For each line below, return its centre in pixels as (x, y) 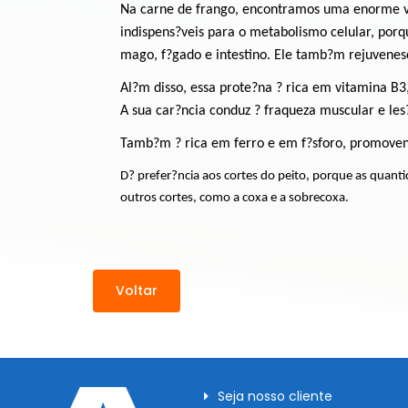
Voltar (137, 291)
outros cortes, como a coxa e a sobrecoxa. (235, 199)
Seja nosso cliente (275, 397)
